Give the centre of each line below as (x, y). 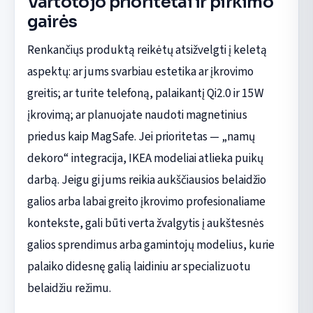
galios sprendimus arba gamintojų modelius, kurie (151, 245)
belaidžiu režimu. (69, 289)
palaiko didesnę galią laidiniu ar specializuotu (139, 267)
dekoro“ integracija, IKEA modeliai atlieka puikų (145, 159)
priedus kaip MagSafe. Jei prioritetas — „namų (141, 137)
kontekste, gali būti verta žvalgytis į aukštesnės (145, 224)
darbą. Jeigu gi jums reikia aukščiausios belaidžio (146, 180)
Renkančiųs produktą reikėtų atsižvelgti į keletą (147, 50)
